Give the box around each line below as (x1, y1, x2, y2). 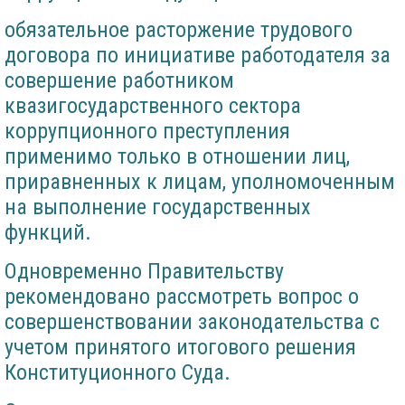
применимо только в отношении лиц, (5, 144, 350, 170)
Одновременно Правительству (5, 259, 284, 285)
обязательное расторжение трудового (5, 17, 353, 43)
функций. (5, 220, 91, 246)
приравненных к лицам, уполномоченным (5, 169, 395, 195)
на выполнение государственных (5, 194, 311, 221)
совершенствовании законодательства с (5, 309, 380, 335)
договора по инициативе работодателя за (5, 42, 391, 69)
